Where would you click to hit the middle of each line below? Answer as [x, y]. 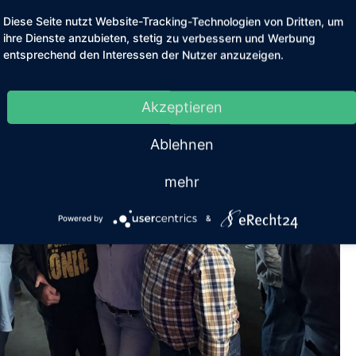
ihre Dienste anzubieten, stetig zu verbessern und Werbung [159, 38]
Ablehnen [182, 145]
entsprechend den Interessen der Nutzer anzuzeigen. [143, 55]
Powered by [80, 218]
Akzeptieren [182, 107]
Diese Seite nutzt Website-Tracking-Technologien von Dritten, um [173, 21]
